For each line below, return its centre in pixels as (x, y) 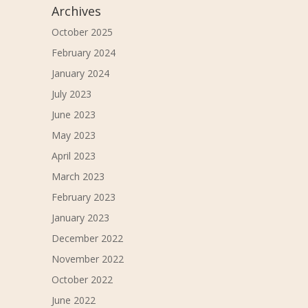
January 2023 (80, 218)
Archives (76, 11)
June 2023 (73, 115)
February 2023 (83, 197)
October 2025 (82, 32)
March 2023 (78, 177)
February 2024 (83, 53)
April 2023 (73, 156)
